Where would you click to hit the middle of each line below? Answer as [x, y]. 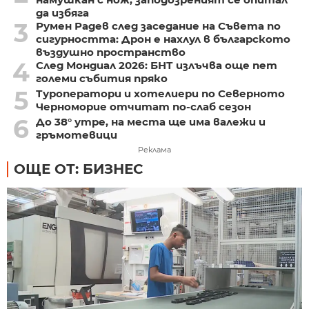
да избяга [62, 12]
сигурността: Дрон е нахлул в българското [163, 39]
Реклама [154, 149]
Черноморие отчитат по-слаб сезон [143, 106]
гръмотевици [76, 134]
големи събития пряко [101, 78]
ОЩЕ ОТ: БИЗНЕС [79, 169]
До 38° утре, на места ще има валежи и [150, 121]
